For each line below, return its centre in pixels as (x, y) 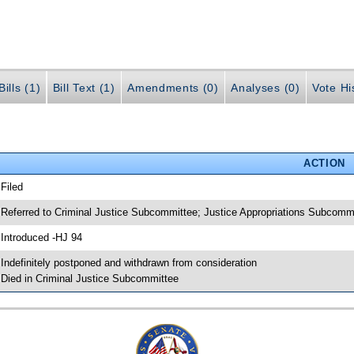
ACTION (324, 163)
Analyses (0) (265, 88)
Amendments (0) (173, 88)
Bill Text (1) (84, 88)
